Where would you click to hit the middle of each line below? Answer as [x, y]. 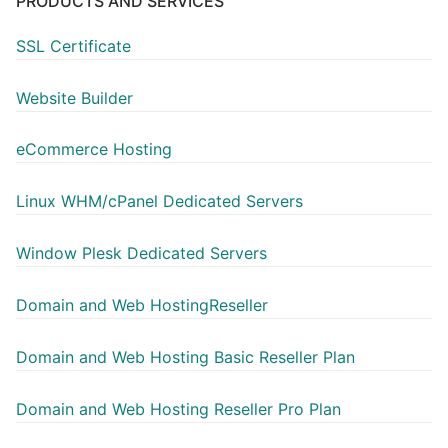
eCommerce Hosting [94, 149]
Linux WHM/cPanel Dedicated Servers [159, 201]
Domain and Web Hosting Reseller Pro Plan [178, 408]
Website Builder [74, 97]
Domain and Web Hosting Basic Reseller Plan [185, 356]
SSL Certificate [73, 45]
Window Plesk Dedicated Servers [141, 253]
